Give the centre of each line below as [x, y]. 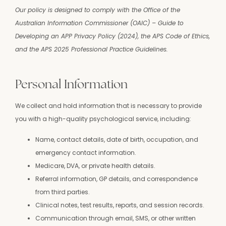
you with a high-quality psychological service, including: [103, 119]
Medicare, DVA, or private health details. [95, 165]
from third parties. [63, 192]
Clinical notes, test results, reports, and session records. [120, 205]
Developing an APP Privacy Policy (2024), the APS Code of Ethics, [112, 36]
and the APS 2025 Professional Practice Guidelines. [92, 49]
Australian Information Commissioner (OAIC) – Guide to [99, 23]
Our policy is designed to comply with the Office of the [98, 10]
